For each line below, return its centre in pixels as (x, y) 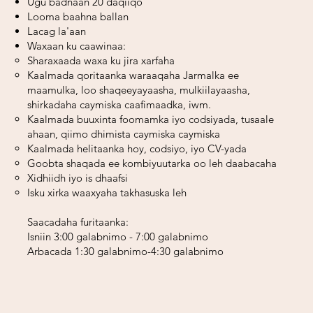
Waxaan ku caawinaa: (77, 46)
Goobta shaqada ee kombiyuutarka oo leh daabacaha (152, 163)
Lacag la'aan (57, 31)
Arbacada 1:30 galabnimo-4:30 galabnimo (125, 251)
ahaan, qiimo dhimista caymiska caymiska (124, 134)
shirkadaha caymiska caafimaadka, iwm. (119, 104)
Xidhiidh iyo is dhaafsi (78, 178)
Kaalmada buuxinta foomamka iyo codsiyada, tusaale (151, 119)
